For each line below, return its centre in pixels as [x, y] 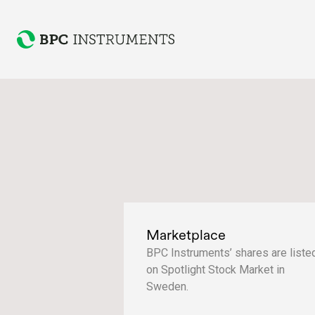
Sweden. [167, 287]
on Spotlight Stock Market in [216, 270]
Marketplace [186, 235]
